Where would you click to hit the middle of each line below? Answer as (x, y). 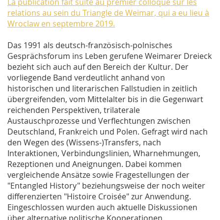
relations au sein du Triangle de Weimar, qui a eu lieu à (108, 13)
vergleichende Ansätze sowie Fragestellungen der (98, 175)
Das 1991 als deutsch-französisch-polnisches (90, 45)
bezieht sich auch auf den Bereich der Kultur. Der (98, 67)
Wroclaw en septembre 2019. (61, 24)
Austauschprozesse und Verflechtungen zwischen (99, 121)
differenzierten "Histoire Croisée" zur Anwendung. (99, 197)
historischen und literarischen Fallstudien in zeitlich (102, 89)
